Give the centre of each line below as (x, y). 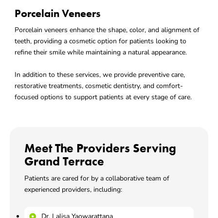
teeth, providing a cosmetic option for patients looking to (100, 41)
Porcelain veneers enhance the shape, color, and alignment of (107, 30)
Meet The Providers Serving (100, 148)
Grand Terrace (64, 161)
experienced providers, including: (73, 189)
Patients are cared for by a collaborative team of (97, 178)
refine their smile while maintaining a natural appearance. (101, 52)
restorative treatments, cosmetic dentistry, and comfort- (99, 86)
